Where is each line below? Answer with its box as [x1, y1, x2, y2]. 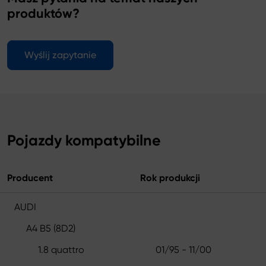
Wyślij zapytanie [24, 49, 96, 61]
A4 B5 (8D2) [26, 222, 75, 234]
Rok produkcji [140, 172, 200, 183]
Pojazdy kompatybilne [7, 131, 161, 150]
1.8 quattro [38, 243, 84, 255]
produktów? [7, 5, 80, 21]
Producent [7, 172, 53, 183]
